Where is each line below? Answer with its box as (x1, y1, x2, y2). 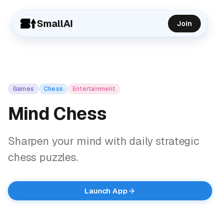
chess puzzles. (8, 150, 78, 164)
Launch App (84, 186, 128, 195)
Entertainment (73, 85, 115, 93)
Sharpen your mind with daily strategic (8, 134, 199, 148)
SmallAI (37, 17, 73, 30)
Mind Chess (8, 102, 107, 125)
